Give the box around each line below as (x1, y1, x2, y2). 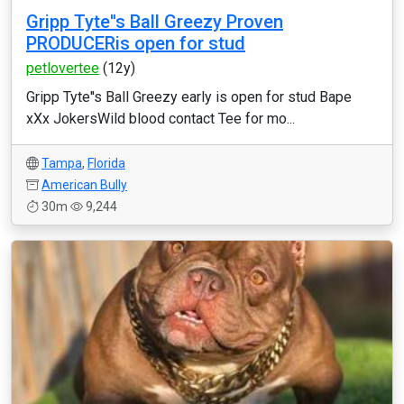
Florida (87, 156, 125, 170)
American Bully (41, 178, 127, 192)
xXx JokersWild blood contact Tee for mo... (26, 110, 295, 127)
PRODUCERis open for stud (26, 32, 245, 54)
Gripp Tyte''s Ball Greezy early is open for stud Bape (26, 88, 352, 106)
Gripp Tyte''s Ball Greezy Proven (26, 11, 283, 32)
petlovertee (26, 60, 99, 77)
